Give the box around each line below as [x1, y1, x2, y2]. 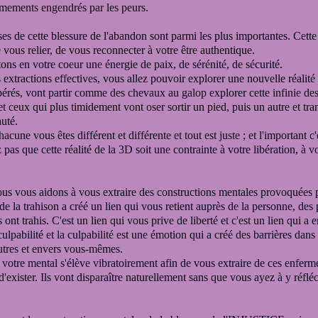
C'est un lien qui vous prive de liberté [52, 214, 221, 226]
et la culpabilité [46, 229, 116, 241]
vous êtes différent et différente [33, 129, 174, 141]
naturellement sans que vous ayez [126, 271, 278, 283]
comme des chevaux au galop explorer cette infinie [75, 87, 301, 99]
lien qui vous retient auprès [105, 200, 228, 212]
